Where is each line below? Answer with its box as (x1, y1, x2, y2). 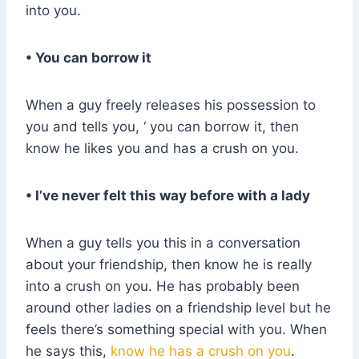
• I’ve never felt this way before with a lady (26, 188, 310, 204)
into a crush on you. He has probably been (26, 278, 300, 295)
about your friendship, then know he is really (26, 256, 312, 273)
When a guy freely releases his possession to (26, 97, 316, 114)
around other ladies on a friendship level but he (26, 300, 331, 317)
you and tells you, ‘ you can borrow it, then (26, 119, 299, 135)
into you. (26, 2, 81, 19)
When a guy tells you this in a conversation (26, 235, 301, 252)
